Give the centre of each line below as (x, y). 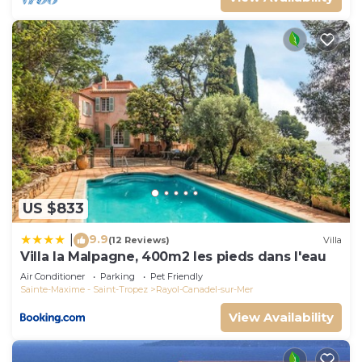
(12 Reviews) (139, 240)
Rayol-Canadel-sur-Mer (204, 289)
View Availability (281, 317)
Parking (118, 276)
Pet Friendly (177, 276)
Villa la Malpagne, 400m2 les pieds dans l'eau (173, 256)
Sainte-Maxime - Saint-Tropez (84, 289)
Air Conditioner (53, 276)
